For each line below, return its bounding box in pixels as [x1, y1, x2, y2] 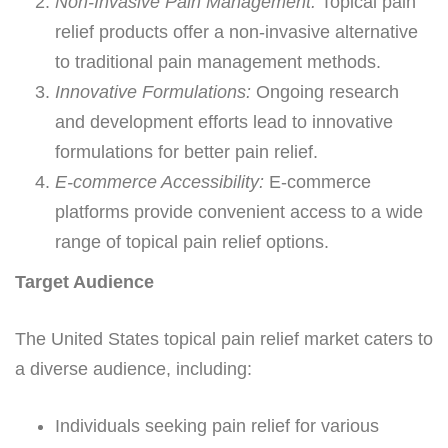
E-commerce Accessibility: [55, 171, 264, 192]
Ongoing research [251, 81, 399, 102]
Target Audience [15, 271, 154, 292]
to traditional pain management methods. [55, 51, 381, 72]
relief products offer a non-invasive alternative [55, 21, 418, 42]
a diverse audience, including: [15, 358, 252, 379]
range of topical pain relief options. [55, 231, 329, 252]
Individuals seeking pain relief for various [55, 415, 379, 436]
